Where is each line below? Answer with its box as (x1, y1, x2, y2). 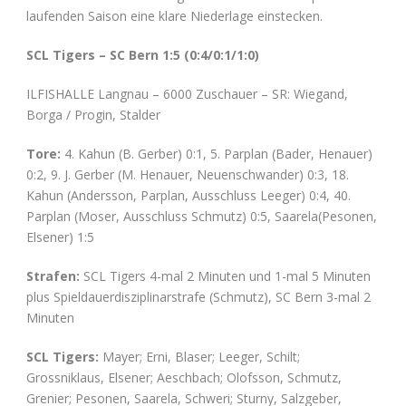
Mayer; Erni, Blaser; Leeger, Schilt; (99, 347, 300, 365)
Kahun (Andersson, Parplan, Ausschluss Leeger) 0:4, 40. (26, 186, 351, 204)
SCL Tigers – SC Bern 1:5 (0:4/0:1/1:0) (26, 45, 259, 63)
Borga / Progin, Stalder (26, 105, 160, 123)
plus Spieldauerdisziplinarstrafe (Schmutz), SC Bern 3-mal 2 (26, 287, 371, 305)
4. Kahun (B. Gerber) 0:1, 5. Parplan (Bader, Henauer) (61, 144, 372, 162)
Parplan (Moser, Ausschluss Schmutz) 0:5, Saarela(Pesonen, (26, 207, 377, 225)
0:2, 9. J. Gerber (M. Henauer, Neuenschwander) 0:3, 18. (26, 165, 349, 183)
